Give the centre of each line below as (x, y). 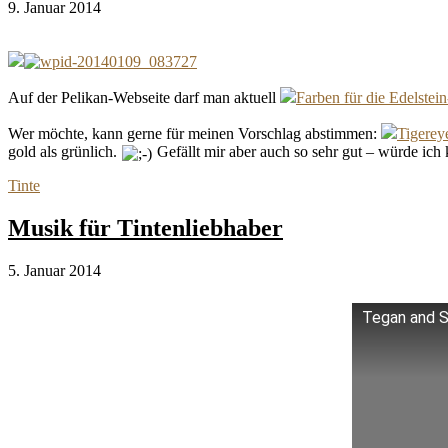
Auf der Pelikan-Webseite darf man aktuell (144, 97)
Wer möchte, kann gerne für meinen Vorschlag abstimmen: (194, 133)
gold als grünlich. (64, 151)
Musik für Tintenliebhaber (145, 227)
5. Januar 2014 (54, 270)
